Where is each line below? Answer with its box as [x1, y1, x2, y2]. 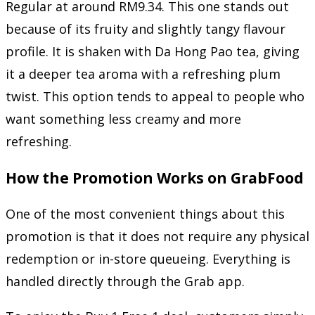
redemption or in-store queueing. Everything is [6, 250, 290, 267]
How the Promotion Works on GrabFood [6, 167, 304, 188]
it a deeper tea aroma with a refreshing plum [6, 65, 281, 82]
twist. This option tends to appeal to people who [6, 87, 304, 105]
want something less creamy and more [6, 110, 241, 127]
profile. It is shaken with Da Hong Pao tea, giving [6, 42, 300, 60]
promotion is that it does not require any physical [6, 227, 309, 245]
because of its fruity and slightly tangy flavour [6, 20, 285, 37]
